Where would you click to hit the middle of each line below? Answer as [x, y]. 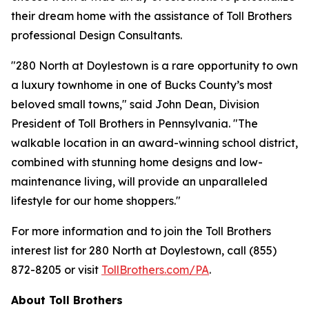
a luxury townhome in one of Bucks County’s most [142, 84]
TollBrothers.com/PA [155, 269]
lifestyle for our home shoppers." [96, 200]
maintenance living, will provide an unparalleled [139, 181]
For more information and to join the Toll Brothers [141, 231]
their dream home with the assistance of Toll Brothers [151, 16]
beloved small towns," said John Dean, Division [135, 104]
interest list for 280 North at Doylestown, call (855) [144, 250]
